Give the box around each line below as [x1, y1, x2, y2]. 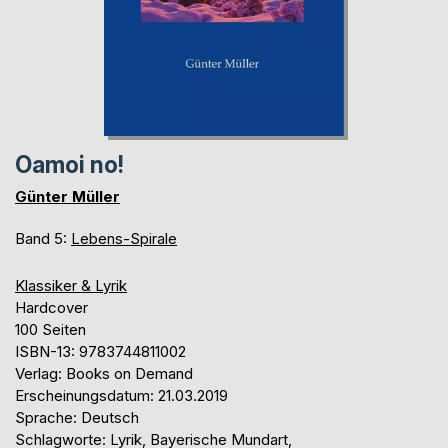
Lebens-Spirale [71, 229, 177, 249]
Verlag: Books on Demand [15, 364, 193, 384]
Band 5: [15, 229, 71, 249]
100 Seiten [15, 320, 86, 340]
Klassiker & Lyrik [15, 276, 127, 296]
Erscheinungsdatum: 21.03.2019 [15, 386, 228, 406]
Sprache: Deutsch [15, 408, 139, 428]
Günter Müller [15, 187, 120, 207]
